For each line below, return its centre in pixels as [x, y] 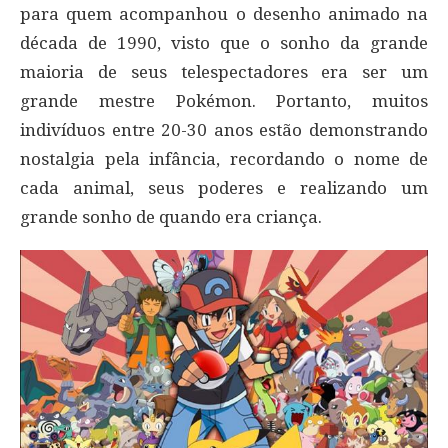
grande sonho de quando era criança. [171, 217]
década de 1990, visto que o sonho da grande [224, 43]
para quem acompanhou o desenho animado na [224, 14]
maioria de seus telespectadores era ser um [224, 72]
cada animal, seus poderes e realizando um [224, 188]
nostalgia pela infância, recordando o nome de [224, 159]
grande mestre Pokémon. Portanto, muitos [224, 101]
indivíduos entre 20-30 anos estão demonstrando [224, 130]
